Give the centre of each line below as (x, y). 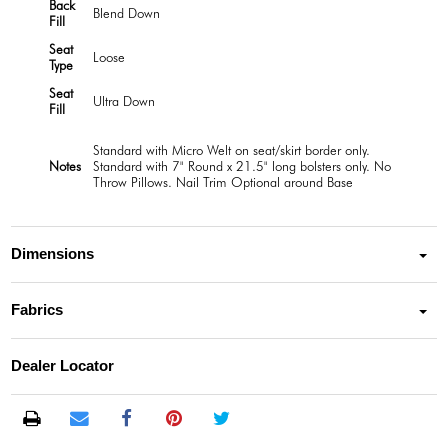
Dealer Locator (63, 366)
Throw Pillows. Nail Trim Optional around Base (223, 181)
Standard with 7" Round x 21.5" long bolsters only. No (242, 165)
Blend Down (126, 12)
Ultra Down (124, 100)
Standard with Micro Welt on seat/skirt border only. (231, 149)
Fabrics (37, 310)
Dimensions (53, 254)
